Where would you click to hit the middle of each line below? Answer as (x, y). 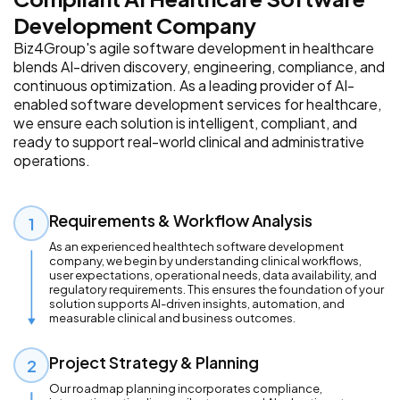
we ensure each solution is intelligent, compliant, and (185, 123)
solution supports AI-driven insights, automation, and (197, 304)
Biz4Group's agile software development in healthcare (194, 48)
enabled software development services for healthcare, (197, 104)
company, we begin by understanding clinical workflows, (205, 261)
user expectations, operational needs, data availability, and (213, 275)
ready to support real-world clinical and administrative (189, 142)
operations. (52, 161)
